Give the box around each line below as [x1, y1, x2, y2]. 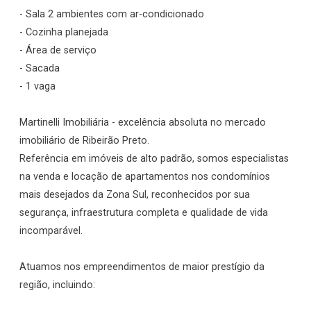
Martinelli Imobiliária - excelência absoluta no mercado [19, 117, 266, 129]
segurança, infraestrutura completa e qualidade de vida [19, 207, 268, 219]
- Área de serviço [19, 44, 96, 57]
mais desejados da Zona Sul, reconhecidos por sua [19, 189, 250, 201]
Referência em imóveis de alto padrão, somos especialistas [19, 153, 289, 165]
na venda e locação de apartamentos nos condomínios [19, 171, 270, 183]
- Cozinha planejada [19, 26, 108, 39]
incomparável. [19, 225, 83, 237]
